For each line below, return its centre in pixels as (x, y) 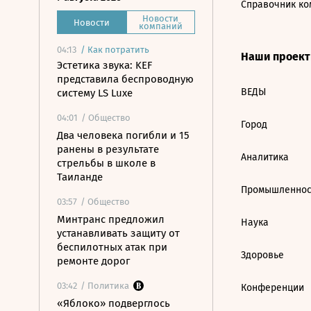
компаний (160, 26)
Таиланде (80, 177)
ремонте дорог (93, 261)
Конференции (272, 288)
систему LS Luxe (95, 93)
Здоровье (262, 255)
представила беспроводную (125, 79)
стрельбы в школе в (106, 163)
